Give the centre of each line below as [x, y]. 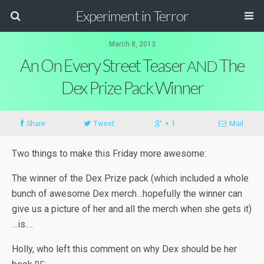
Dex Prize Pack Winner [132, 88]
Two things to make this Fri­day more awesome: [109, 154]
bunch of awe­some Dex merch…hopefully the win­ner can [127, 194]
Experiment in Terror [132, 16]
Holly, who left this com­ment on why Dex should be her [124, 249]
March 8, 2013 [132, 44]
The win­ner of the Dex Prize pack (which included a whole [130, 178]
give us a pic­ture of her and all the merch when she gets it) [132, 209]
